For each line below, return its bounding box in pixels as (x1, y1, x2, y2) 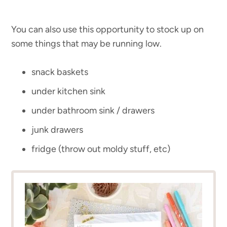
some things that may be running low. (11, 38, 162, 50)
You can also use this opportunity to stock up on (11, 24, 204, 35)
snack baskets (31, 66, 89, 78)
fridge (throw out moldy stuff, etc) (31, 143, 171, 155)
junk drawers (31, 124, 84, 136)
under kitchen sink (31, 86, 106, 97)
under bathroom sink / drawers (31, 105, 155, 117)
